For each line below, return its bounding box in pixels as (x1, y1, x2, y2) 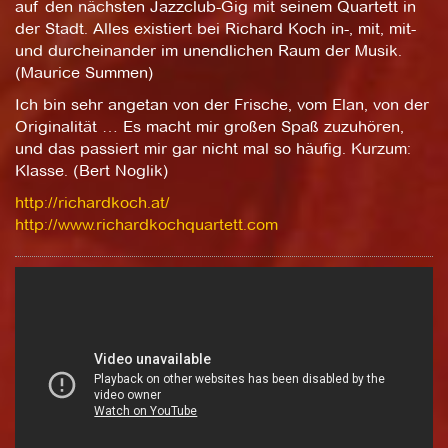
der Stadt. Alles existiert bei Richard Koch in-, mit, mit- (15, 19, 416, 39)
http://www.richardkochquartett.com (15, 215, 278, 235)
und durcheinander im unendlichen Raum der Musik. (15, 41, 402, 61)
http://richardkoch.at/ (15, 193, 170, 213)
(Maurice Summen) (15, 63, 154, 83)
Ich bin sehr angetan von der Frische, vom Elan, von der (15, 95, 429, 115)
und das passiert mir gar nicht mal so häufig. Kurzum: (15, 139, 411, 159)
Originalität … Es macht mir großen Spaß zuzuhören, (15, 117, 404, 137)
